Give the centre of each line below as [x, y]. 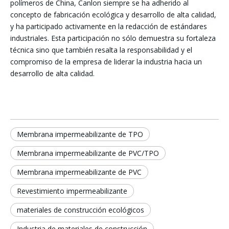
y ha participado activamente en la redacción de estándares [109, 27]
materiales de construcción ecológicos [81, 210]
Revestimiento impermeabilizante [72, 191]
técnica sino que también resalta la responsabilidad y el [101, 50]
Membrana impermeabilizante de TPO [80, 134]
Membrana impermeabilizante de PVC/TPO [88, 153]
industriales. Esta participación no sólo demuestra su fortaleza [113, 38]
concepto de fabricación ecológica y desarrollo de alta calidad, [113, 15]
